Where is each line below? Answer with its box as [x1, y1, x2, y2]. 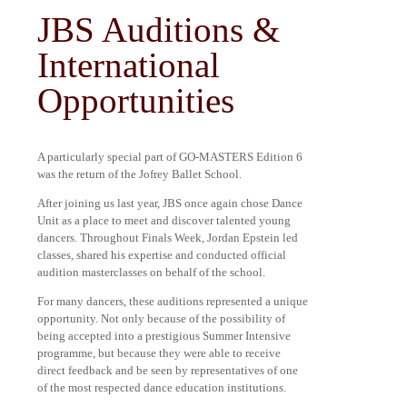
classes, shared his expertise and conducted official [37, 247, 286, 262]
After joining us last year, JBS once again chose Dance [37, 195, 303, 210]
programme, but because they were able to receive [37, 345, 281, 360]
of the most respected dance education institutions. [37, 380, 286, 394]
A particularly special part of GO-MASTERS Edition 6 [37, 149, 303, 164]
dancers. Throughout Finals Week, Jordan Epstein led [37, 230, 298, 244]
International [37, 45, 220, 85]
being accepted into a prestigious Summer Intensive [37, 328, 291, 342]
